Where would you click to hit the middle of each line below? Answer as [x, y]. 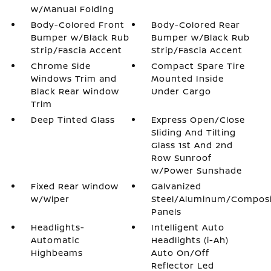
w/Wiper [50, 199]
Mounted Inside [188, 78]
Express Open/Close [198, 119]
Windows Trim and [73, 78]
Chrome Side [60, 66]
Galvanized [177, 186]
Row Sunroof [182, 158]
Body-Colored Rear [196, 24]
